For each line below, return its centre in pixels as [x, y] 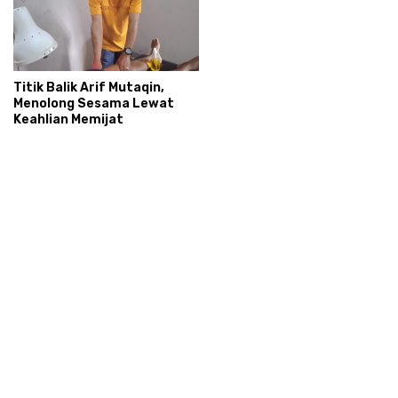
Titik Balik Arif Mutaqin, [89, 87]
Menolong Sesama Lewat [94, 103]
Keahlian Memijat [68, 119]
